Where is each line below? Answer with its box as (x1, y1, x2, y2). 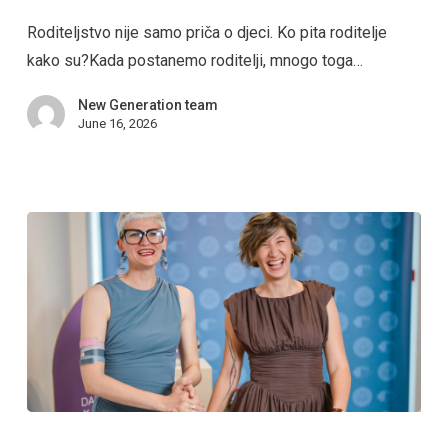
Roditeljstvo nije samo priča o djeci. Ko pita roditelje (26, 22, 387, 42)
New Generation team (77, 96, 218, 113)
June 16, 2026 (77, 115, 157, 131)
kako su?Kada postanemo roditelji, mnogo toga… (26, 50, 363, 70)
